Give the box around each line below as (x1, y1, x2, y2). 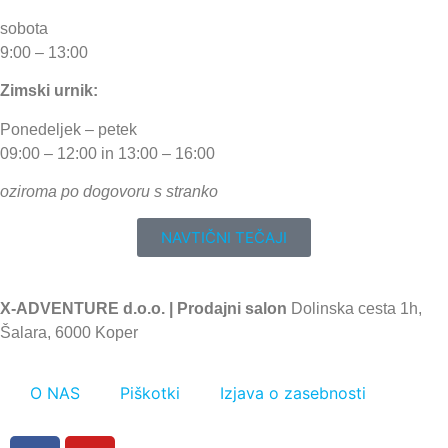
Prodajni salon (177, 300, 291, 318)
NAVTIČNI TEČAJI (161, 228, 287, 248)
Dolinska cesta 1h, (291, 300, 422, 318)
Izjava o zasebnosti (220, 382, 366, 403)
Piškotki (120, 382, 180, 403)
